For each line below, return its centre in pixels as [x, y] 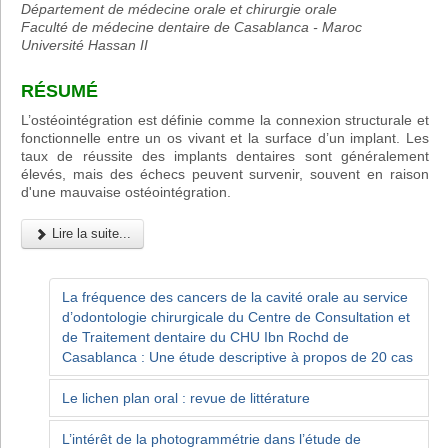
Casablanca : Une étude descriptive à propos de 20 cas [237, 357]
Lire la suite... [89, 233]
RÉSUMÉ [59, 90]
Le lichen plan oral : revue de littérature [186, 398]
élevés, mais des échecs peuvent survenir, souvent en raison [225, 173]
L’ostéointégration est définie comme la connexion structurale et [225, 119]
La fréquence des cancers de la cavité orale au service [235, 297]
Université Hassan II [84, 44]
